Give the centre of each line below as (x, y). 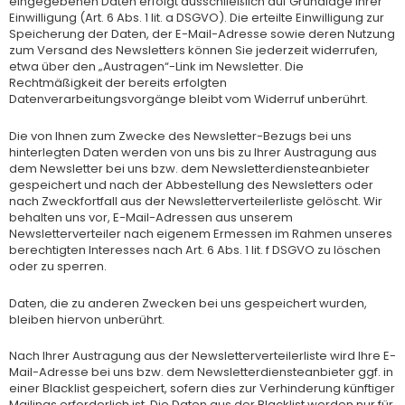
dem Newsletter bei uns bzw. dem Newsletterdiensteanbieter (189, 168)
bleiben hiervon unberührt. (87, 319)
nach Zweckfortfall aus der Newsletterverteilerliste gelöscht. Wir (196, 201)
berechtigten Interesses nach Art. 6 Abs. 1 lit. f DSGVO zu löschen (195, 250)
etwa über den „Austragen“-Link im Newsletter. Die (156, 66)
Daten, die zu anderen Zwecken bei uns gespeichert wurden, (188, 303)
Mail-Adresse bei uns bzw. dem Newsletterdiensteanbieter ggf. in (201, 372)
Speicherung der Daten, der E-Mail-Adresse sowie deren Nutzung (202, 34)
